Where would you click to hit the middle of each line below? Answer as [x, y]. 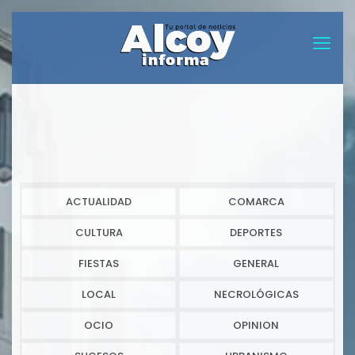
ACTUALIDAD [99, 202]
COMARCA [256, 202]
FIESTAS [99, 264]
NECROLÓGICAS [256, 295]
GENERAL [256, 264]
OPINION [256, 326]
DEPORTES [256, 233]
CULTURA [99, 233]
